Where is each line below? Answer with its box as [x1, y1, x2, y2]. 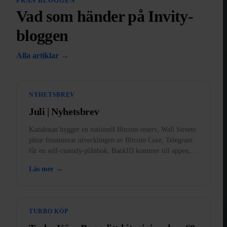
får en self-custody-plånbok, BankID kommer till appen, [29, 147, 191, 155]
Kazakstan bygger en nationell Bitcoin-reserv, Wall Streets [29, 126, 196, 134]
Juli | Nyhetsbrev [29, 106, 99, 118]
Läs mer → [29, 165, 63, 173]
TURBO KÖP [29, 208, 68, 215]
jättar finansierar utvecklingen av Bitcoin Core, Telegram [29, 136, 193, 144]
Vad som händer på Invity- [16, 7, 193, 26]
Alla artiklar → [16, 51, 69, 60]
